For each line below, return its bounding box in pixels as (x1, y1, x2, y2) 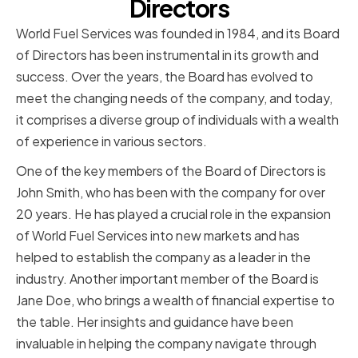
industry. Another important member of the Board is (16, 270, 319, 288)
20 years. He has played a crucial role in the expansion (16, 205, 331, 223)
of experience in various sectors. (16, 133, 207, 150)
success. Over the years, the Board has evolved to (16, 68, 313, 86)
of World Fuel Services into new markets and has (16, 227, 300, 245)
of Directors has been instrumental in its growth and (16, 46, 319, 64)
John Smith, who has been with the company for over (16, 184, 325, 201)
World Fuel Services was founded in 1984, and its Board (16, 25, 340, 42)
